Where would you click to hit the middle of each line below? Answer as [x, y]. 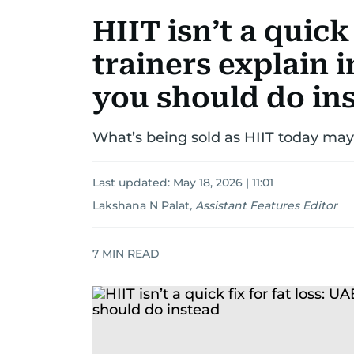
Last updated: [133, 183]
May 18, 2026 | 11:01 [223, 183]
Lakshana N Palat [141, 205]
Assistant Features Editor [266, 205]
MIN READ [129, 253]
